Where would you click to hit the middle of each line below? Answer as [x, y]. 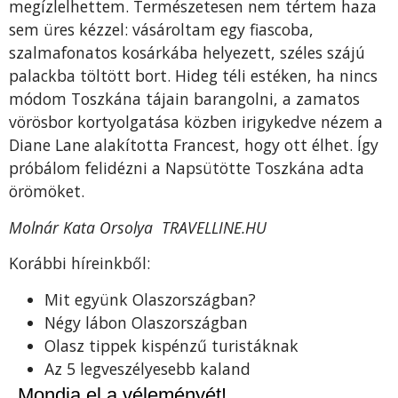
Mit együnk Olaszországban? [150, 299]
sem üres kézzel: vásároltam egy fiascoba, [161, 30]
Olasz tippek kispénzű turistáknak [171, 345]
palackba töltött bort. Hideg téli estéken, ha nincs [193, 76]
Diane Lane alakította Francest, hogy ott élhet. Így [194, 145]
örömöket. [47, 191]
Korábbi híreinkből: [80, 263]
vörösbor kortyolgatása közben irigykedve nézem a [196, 122]
